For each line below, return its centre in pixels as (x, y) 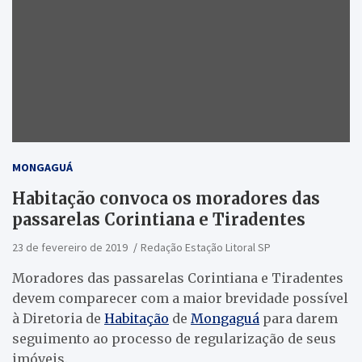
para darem (299, 318)
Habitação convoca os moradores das (166, 198)
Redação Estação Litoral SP (206, 247)
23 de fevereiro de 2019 (70, 247)
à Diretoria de (58, 318)
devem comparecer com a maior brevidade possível (180, 298)
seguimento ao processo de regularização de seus (174, 338)
